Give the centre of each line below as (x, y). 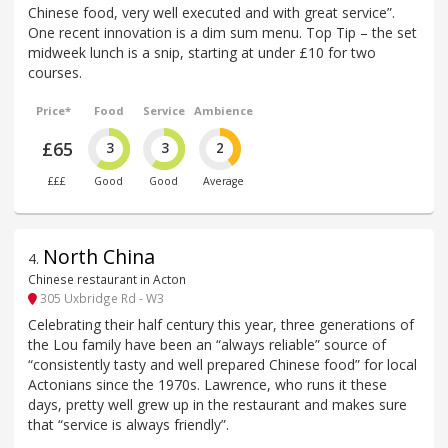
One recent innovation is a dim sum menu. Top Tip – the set (222, 33)
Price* (54, 111)
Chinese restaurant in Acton (107, 279)
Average (223, 181)
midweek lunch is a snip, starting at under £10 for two (202, 53)
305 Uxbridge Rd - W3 (100, 297)
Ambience (223, 111)
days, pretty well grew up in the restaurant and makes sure (217, 404)
